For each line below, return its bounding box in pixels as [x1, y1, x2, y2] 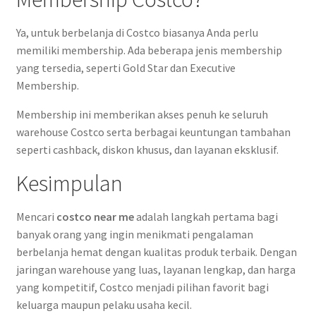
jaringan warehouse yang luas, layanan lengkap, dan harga [16, 262, 296, 277]
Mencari [16, 209, 56, 224]
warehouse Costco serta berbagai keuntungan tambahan [16, 125, 291, 140]
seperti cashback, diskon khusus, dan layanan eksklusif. [16, 142, 279, 157]
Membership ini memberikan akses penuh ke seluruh [16, 107, 268, 122]
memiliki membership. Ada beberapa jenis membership [16, 43, 282, 58]
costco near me [56, 209, 134, 224]
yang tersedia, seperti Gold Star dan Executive [16, 61, 236, 75]
